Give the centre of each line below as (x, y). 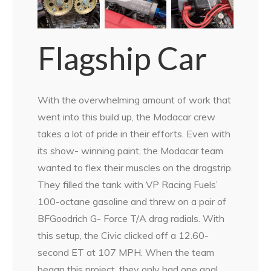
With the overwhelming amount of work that (135, 100)
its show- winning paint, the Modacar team (131, 151)
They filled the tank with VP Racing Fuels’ (128, 185)
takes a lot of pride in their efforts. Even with (134, 134)
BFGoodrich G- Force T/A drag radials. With (131, 219)
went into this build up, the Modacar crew (127, 117)
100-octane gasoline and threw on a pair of (132, 202)
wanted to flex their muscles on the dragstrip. (135, 168)
